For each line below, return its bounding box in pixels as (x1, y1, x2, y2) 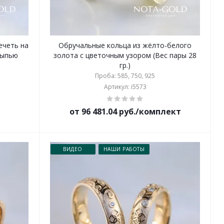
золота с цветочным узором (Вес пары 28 (53, 50, 197, 60)
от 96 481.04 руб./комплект (69, 106, 181, 117)
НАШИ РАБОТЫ (103, 145, 145, 152)
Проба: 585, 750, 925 (95, 71, 155, 80)
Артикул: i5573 (103, 82, 146, 91)
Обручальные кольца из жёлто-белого (58, 40, 192, 50)
